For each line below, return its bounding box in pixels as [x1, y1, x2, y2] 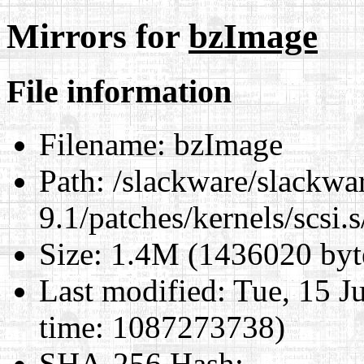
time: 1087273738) [39, 309, 285, 344]
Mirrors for [6, 16, 188, 55]
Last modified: [39, 272, 226, 308]
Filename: [39, 126, 166, 162]
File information [6, 72, 232, 110]
